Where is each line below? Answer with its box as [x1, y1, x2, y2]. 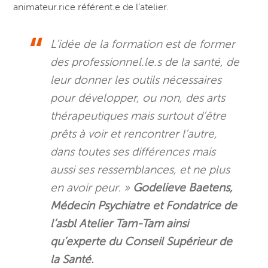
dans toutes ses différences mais [50, 145, 216, 159]
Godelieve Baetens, [133, 181, 233, 194]
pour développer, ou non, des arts [50, 92, 226, 105]
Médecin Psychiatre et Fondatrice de [50, 199, 237, 212]
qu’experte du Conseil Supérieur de [50, 235, 233, 248]
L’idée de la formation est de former [50, 38, 236, 51]
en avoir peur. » [50, 181, 133, 194]
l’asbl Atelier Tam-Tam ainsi [50, 217, 189, 230]
